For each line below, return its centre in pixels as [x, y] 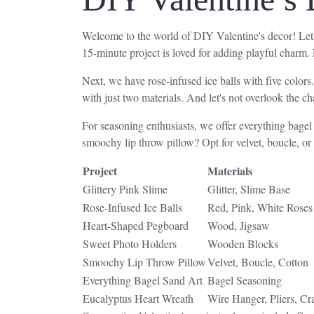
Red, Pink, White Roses [260, 207]
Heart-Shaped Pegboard [136, 226]
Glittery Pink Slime [125, 189]
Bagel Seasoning [245, 280]
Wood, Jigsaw [239, 226]
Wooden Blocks [243, 244]
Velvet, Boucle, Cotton [258, 262]
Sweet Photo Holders [130, 244]
